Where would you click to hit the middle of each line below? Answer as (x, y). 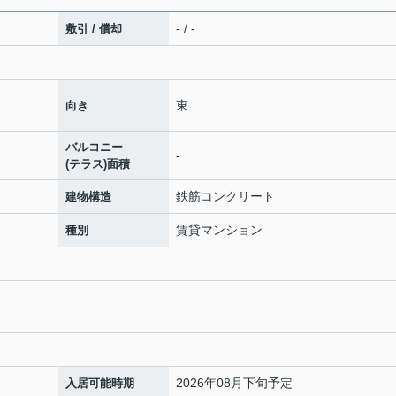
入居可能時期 (100, 384)
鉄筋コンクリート (225, 197)
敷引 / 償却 (94, 29)
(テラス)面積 (98, 164)
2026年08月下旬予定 (234, 383)
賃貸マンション (219, 230)
